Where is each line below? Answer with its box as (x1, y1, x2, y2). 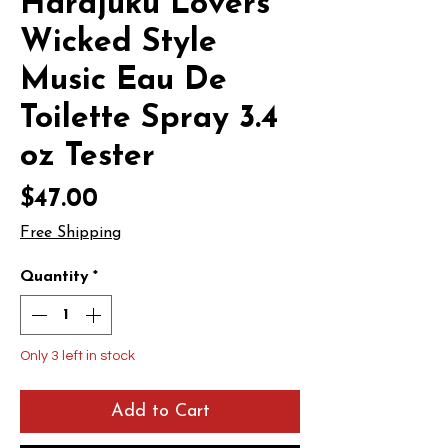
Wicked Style (20, 27, 217, 59)
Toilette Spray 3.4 (20, 103, 278, 135)
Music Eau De (20, 65, 227, 97)
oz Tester (20, 141, 155, 173)
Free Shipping (20, 225, 121, 241)
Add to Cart (110, 402, 210, 421)
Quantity (20, 269, 89, 285)
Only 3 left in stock (20, 349, 135, 363)
